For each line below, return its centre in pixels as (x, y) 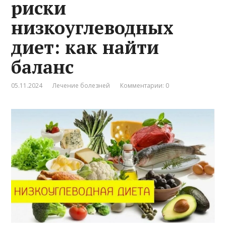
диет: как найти (85, 47)
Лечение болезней (81, 85)
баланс (43, 67)
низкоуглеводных (93, 27)
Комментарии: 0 (145, 85)
